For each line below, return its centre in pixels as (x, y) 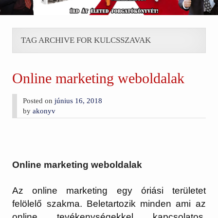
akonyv (44, 111)
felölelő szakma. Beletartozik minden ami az (109, 204)
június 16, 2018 (79, 100)
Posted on (39, 100)
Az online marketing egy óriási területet (109, 191)
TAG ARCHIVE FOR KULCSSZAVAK (86, 40)
